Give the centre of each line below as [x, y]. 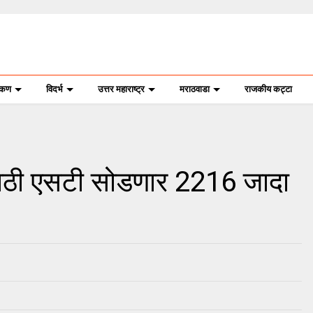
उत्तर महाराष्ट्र [121, 89]
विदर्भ [54, 89]
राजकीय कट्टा [268, 89]
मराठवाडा [194, 89]
